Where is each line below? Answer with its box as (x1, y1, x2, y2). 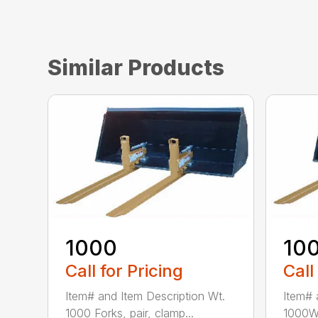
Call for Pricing (65, 260, 184, 281)
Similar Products (48, 55, 225, 81)
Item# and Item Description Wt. (65, 288, 226, 303)
